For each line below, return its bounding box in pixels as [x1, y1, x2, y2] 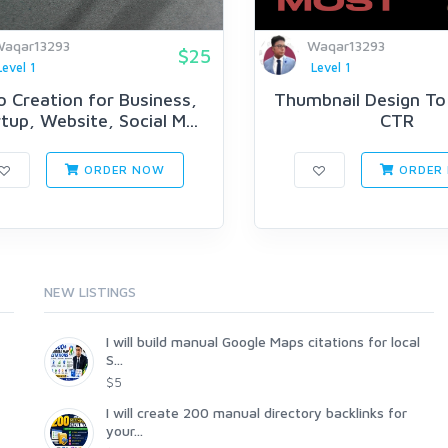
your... [106, 422, 143, 440]
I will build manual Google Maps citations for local [106, 333, 420, 351]
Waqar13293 [307, 37, 385, 54]
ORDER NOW [80, 162, 165, 178]
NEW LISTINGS [44, 283, 136, 301]
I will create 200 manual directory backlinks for [106, 404, 407, 422]
